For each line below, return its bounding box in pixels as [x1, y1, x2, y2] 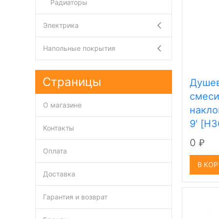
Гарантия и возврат [43, 193, 108, 201]
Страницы [43, 75, 101, 89]
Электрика [43, 21, 79, 29]
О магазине [43, 101, 82, 109]
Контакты [43, 124, 74, 132]
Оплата [43, 147, 67, 155]
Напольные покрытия [43, 44, 115, 52]
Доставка [43, 170, 75, 178]
